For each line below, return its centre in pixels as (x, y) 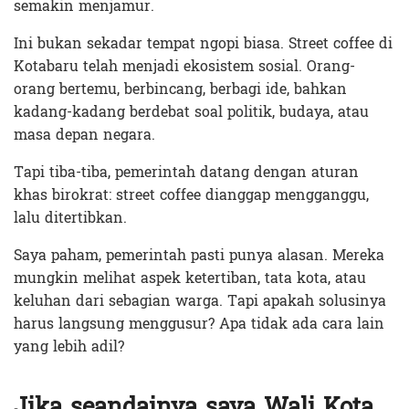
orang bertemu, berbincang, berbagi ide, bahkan (180, 89)
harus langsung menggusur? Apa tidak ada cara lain (199, 324)
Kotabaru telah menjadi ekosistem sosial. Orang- (184, 67)
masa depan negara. (84, 135)
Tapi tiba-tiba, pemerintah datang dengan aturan (186, 173)
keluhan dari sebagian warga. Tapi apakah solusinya (200, 301)
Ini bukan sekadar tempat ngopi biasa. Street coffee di (203, 44)
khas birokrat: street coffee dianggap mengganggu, (191, 195)
